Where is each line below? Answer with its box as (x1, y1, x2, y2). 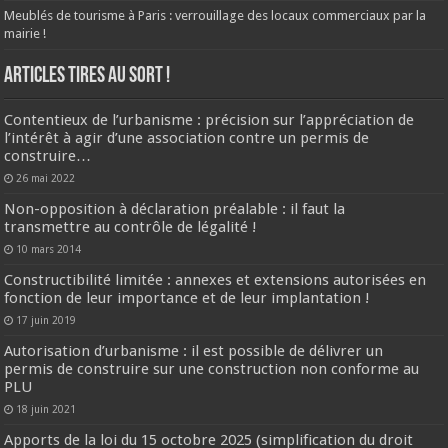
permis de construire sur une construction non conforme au (4, 359, 420, 378)
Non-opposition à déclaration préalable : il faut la (4, 199, 346, 218)
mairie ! (4, 25, 47, 41)
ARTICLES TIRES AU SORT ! (4, 64, 171, 88)
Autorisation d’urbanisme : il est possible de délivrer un (4, 341, 384, 360)
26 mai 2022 (16, 171, 76, 184)
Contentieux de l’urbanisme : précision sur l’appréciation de (4, 110, 415, 129)
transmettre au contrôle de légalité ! (4, 217, 258, 236)
